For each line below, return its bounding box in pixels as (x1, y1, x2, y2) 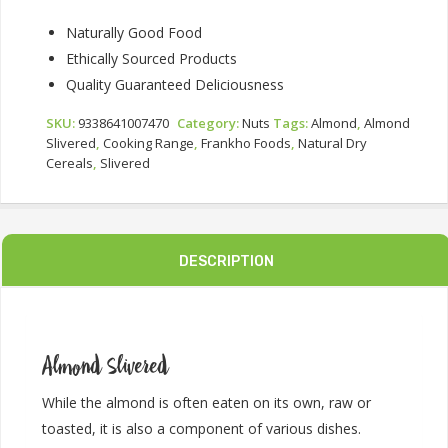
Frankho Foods (201, 134, 291, 153)
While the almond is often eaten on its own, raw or (42, 393, 371, 413)
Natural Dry (298, 134, 367, 153)
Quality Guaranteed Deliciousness (66, 75, 284, 95)
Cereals (46, 154, 93, 173)
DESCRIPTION (178, 253, 274, 271)
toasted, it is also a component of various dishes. (42, 419, 361, 439)
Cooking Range (103, 134, 194, 153)
